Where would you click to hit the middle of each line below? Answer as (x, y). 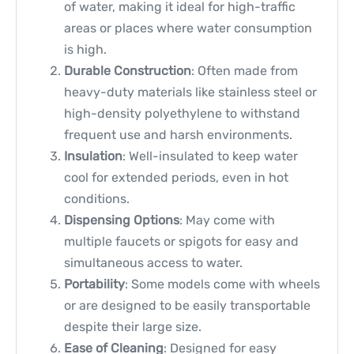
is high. (85, 49)
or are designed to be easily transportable (187, 305)
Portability (94, 284)
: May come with (227, 220)
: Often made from (245, 70)
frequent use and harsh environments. (178, 134)
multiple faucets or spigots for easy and (181, 241)
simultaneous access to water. (153, 262)
